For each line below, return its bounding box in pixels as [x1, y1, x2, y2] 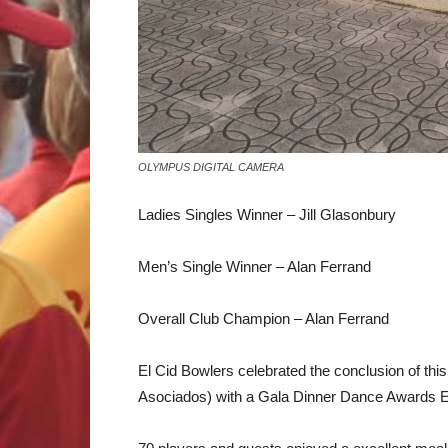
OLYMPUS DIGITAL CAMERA [138, 161, 284, 173]
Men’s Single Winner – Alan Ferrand [138, 258, 371, 275]
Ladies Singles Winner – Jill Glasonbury [138, 206, 396, 223]
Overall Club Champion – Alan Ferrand [138, 310, 389, 327]
